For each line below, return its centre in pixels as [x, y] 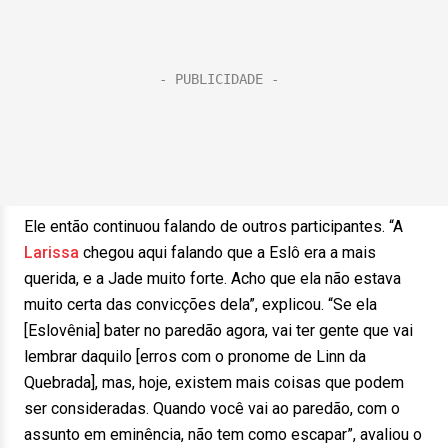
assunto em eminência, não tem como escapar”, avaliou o [223, 434]
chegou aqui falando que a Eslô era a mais [227, 252]
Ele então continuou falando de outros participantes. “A [213, 226]
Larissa [51, 252]
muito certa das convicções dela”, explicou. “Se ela [200, 304]
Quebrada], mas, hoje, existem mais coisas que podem [214, 382]
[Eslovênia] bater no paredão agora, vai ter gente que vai [218, 330]
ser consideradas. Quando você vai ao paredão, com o [212, 408]
